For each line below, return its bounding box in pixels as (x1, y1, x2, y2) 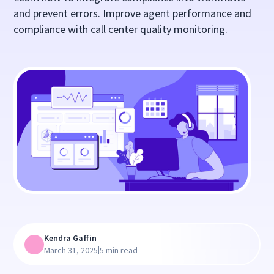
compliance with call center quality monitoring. (13, 22, 228, 36)
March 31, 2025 (44, 245, 98, 256)
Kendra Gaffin (44, 232, 97, 244)
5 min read (100, 245, 138, 256)
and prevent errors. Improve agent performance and (13, 6, 252, 20)
